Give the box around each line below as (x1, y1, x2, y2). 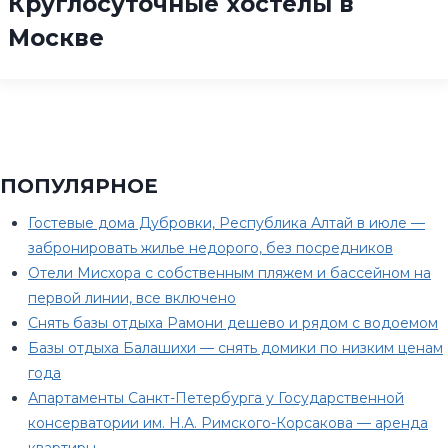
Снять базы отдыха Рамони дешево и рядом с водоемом (28, 314, 438, 332)
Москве (8, 23, 104, 52)
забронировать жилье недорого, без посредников (28, 239, 393, 257)
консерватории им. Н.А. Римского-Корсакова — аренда (28, 414, 428, 432)
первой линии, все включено (28, 289, 236, 307)
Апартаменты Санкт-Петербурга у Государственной (28, 389, 404, 407)
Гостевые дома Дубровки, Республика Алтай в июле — (28, 214, 425, 232)
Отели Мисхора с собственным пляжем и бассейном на (28, 264, 431, 282)
